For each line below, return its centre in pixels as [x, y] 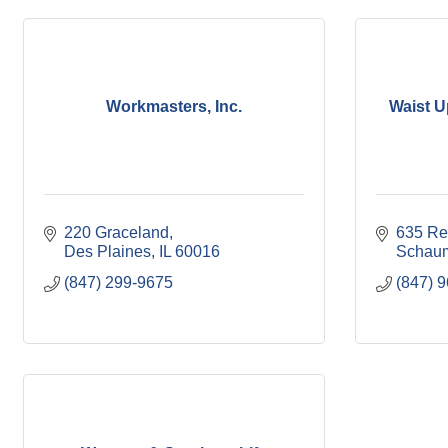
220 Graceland [116, 232]
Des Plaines [107, 251]
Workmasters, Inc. [174, 106]
